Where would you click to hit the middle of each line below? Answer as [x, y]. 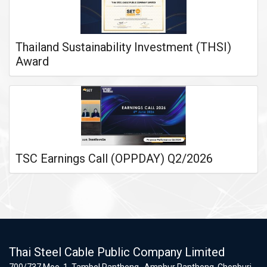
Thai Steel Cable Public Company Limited [117, 252]
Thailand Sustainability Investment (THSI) [123, 47]
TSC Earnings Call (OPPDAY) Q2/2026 [114, 159]
